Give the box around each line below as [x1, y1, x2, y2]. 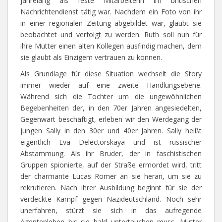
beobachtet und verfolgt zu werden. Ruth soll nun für [20, 30, 202, 40]
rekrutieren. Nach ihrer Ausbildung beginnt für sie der [20, 183, 202, 193]
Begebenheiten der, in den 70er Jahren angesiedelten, [20, 103, 202, 113]
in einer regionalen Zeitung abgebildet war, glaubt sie [20, 18, 202, 28]
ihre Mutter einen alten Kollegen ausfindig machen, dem [20, 41, 202, 51]
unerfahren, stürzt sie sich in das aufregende [20, 206, 202, 216]
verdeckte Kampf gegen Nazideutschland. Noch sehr [20, 194, 202, 204]
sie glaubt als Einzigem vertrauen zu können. [20, 53, 162, 62]
